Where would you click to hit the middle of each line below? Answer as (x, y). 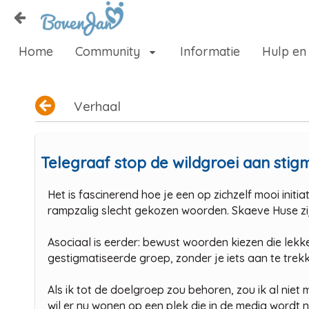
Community (109, 51)
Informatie (210, 51)
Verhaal (97, 106)
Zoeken (57, 81)
